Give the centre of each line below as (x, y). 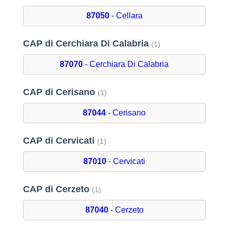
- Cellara (126, 16)
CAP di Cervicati (60, 141)
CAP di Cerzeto (57, 189)
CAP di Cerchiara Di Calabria (87, 44)
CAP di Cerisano (60, 92)
